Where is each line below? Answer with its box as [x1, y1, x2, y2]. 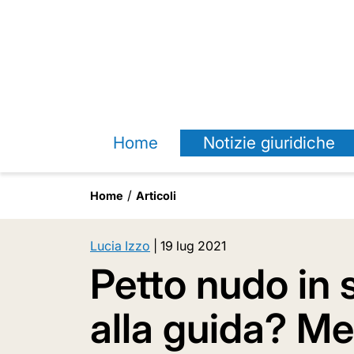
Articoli [136, 189, 176, 202]
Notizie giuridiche [202, 133, 335, 153]
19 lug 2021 [160, 238, 226, 254]
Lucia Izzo [90, 238, 150, 254]
